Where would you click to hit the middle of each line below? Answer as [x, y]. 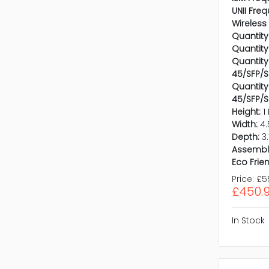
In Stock [248, 221]
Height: [246, 112]
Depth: [245, 137]
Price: [243, 179]
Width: [244, 125]
